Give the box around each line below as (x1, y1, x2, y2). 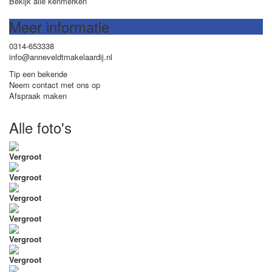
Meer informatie (9, 16, 109, 37)
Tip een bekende (9, 68, 67, 80)
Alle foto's (9, 117, 72, 138)
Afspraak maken (9, 90, 67, 101)
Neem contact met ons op (9, 79, 100, 90)
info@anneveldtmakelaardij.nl (9, 51, 112, 63)
